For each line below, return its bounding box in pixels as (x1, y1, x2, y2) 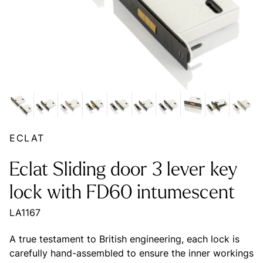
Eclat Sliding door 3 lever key (9, 160, 237, 180)
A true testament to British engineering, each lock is (9, 232, 240, 245)
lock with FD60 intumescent (9, 183, 235, 203)
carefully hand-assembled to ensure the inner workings (9, 247, 254, 259)
